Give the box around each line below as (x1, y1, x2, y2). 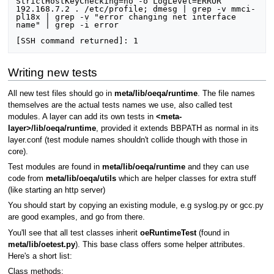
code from (7, 174, 46, 183)
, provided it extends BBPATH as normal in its (95, 124, 259, 133)
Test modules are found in (7, 163, 102, 172)
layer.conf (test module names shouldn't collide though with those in (7, 135, 247, 144)
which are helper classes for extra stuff (116, 174, 256, 183)
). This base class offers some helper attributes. (75, 240, 245, 249)
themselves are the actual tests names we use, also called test (7, 100, 232, 109)
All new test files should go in (7, 89, 114, 98)
